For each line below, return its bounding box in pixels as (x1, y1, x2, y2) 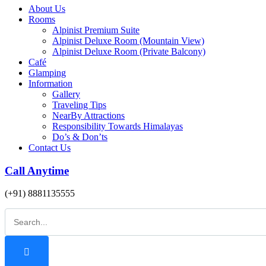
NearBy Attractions (52, 110, 125, 121)
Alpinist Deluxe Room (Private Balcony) (52, 46, 205, 56)
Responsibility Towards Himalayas (52, 121, 183, 131)
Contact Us (28, 142, 71, 153)
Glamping (28, 68, 66, 78)
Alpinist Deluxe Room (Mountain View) (52, 36, 204, 46)
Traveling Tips (52, 100, 106, 110)
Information (28, 78, 72, 88)
